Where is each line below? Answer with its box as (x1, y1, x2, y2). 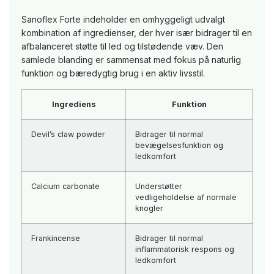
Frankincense (31, 234, 80, 243)
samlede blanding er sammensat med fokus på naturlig (21, 54, 241, 65)
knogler (135, 204, 163, 213)
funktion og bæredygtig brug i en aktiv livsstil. (21, 68, 205, 79)
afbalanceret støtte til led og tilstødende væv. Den (21, 41, 223, 52)
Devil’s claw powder (31, 130, 105, 139)
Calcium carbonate (31, 182, 100, 191)
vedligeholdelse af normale (135, 193, 237, 202)
